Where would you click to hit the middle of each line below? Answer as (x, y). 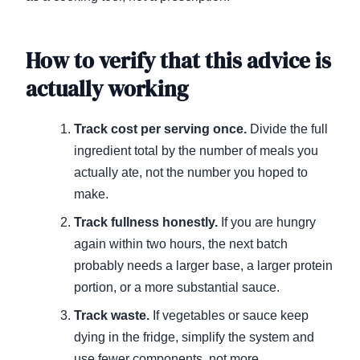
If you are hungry (267, 222)
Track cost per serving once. (160, 129)
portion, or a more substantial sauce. (177, 287)
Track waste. (112, 315)
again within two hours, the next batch (181, 243)
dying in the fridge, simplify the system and (194, 337)
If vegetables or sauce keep (229, 315)
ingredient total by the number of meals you (196, 150)
